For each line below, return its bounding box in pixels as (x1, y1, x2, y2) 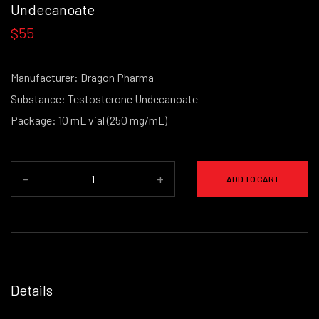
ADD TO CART (226, 174, 279, 184)
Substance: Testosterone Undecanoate (11, 92, 198, 105)
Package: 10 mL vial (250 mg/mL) (11, 113, 167, 127)
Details (11, 281, 53, 298)
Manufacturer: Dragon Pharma (11, 70, 154, 84)
